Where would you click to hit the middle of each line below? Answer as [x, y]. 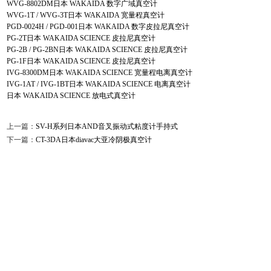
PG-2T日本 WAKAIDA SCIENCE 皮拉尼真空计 [81, 38]
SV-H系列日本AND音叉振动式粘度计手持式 [106, 126]
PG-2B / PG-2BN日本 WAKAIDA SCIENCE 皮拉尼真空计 [97, 50]
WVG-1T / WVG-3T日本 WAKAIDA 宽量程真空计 [85, 15]
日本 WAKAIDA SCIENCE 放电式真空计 [71, 96]
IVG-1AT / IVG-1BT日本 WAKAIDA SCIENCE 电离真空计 [98, 84]
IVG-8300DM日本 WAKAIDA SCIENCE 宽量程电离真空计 [99, 73]
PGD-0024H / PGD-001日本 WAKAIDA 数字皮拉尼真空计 [98, 27]
